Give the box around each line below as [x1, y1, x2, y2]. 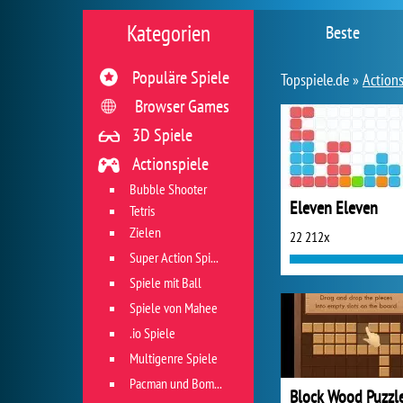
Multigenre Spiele [130, 349, 218, 367]
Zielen [130, 223, 161, 241]
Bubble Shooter [130, 180, 207, 198]
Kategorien [126, 19, 210, 48]
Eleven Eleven [290, 196, 378, 219]
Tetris [130, 201, 155, 219]
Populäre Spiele [132, 66, 229, 89]
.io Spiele [130, 324, 175, 342]
